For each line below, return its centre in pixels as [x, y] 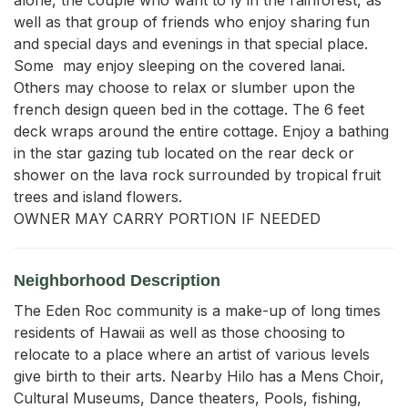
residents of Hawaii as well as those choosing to [179, 332]
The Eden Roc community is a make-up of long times [197, 310]
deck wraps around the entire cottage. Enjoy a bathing [201, 131]
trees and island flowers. [98, 196]
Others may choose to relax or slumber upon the [184, 87]
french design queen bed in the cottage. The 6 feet [189, 109]
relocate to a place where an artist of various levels [192, 354]
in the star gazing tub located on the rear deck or [184, 153]
